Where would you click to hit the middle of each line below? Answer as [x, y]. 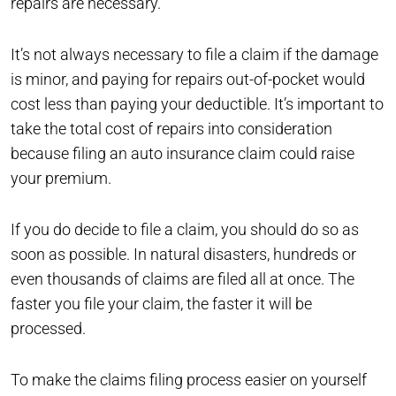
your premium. [61, 178]
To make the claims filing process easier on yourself [189, 379]
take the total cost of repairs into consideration [171, 128]
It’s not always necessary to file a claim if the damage [194, 54]
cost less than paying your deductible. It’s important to [197, 103]
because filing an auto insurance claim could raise [183, 153]
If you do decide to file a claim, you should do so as [185, 229]
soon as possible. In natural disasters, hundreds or [183, 254]
